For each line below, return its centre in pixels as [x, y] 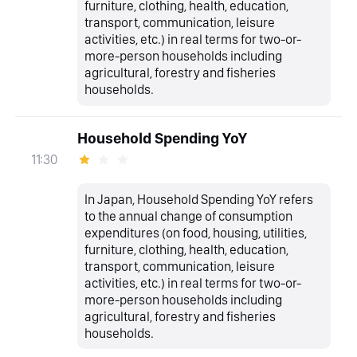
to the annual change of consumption [189, 216]
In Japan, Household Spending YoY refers [199, 199]
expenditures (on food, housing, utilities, [196, 232]
